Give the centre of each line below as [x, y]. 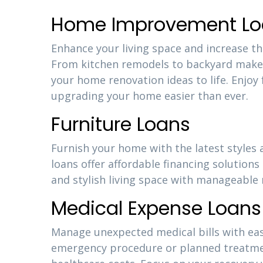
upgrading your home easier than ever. [150, 96]
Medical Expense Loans [156, 208]
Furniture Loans [121, 124]
